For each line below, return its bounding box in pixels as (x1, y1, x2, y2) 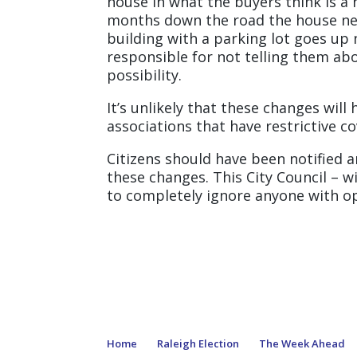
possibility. (107, 65, 182, 84)
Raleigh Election (157, 335, 240, 351)
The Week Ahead (259, 335, 346, 351)
